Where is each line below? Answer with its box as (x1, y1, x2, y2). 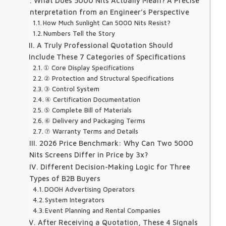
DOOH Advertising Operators (44, 185, 135, 194)
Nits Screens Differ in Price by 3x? (29, 150, 148, 159)
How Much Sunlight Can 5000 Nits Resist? (43, 19, 171, 27)
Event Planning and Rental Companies (45, 206, 161, 215)
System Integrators (45, 196, 105, 204)
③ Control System (44, 85, 100, 93)
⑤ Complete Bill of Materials (44, 106, 132, 115)
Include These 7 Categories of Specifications (28, 52, 186, 62)
